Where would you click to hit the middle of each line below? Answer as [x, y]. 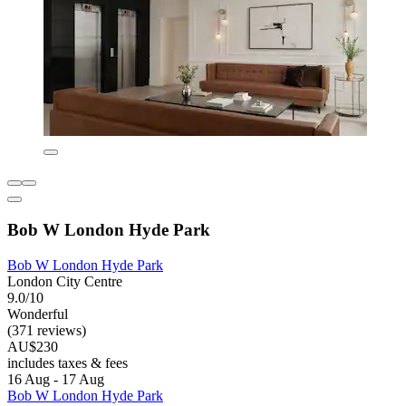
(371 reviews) [47, 330]
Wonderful [38, 314]
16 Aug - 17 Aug [56, 379]
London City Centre [65, 281]
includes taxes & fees [68, 362]
